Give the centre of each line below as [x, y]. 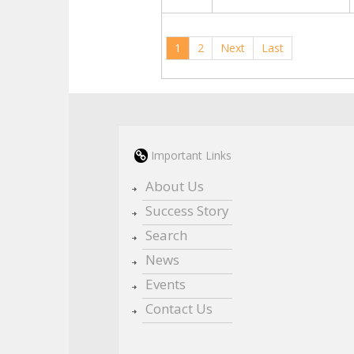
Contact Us [179, 309]
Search [166, 235]
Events [165, 284]
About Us [174, 186]
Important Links [189, 155]
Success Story [187, 211]
